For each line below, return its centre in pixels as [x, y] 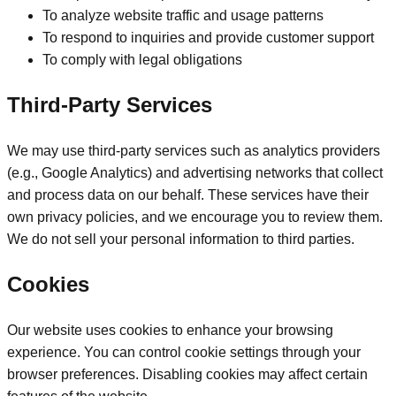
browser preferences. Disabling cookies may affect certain [187, 374]
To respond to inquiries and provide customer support [208, 38]
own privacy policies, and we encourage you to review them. [195, 217]
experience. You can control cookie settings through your [184, 352]
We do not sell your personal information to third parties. [181, 240]
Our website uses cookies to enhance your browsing [170, 330]
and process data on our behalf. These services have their [188, 195]
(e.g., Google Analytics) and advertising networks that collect [195, 173]
